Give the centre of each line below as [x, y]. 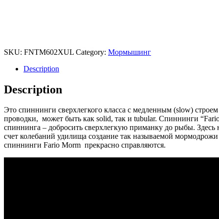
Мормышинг [130, 52]
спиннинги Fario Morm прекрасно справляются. [85, 145]
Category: [92, 52]
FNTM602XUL [49, 52]
